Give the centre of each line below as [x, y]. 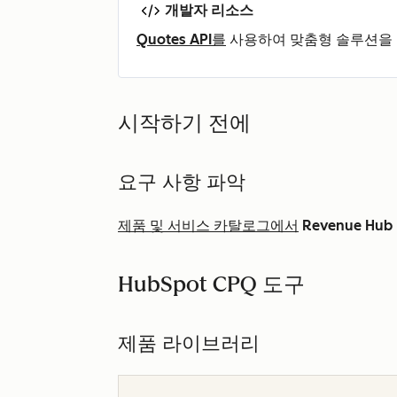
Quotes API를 [181, 40]
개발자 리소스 [209, 11]
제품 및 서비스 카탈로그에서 [208, 226]
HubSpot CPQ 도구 [211, 284]
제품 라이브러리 [189, 344]
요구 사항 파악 [182, 183]
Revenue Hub [347, 226]
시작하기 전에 [184, 123]
